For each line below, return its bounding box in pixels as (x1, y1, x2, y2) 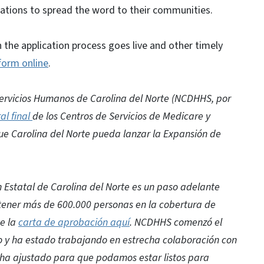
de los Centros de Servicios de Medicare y (32, 109, 210, 124)
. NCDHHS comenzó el (130, 215, 222, 230)
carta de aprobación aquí (18, 215, 130, 230)
